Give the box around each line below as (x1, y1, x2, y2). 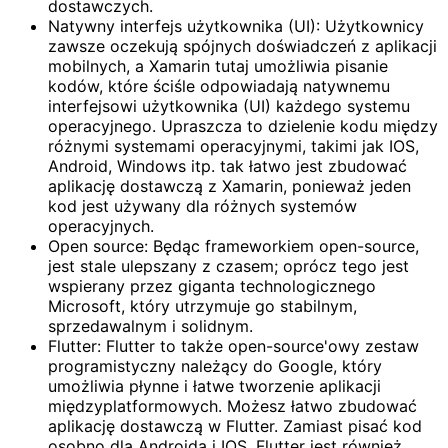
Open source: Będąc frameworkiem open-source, (48, 236, 419, 257)
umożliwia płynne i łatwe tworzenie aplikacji (48, 376, 381, 397)
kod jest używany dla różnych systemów (48, 196, 357, 217)
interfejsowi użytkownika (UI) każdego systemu (48, 96, 410, 117)
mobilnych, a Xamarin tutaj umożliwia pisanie (48, 56, 388, 77)
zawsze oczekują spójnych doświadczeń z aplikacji (48, 36, 437, 57)
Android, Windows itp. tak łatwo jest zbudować (48, 156, 407, 177)
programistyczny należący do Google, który (48, 356, 382, 377)
